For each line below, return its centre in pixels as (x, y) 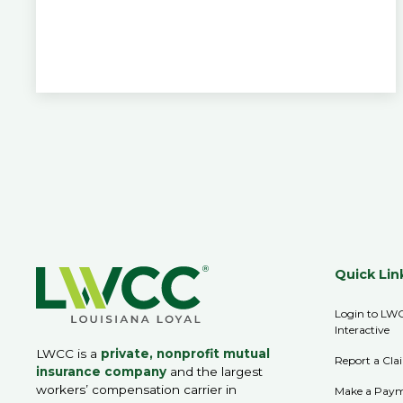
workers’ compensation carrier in (136, 390)
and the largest (215, 372)
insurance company (101, 372)
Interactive (363, 329)
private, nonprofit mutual (185, 354)
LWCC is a (68, 354)
